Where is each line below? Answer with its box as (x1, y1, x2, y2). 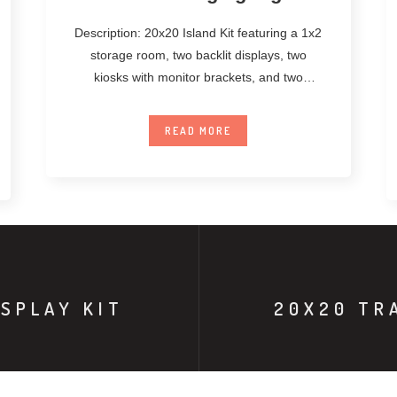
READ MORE (165, 123, 232, 137)
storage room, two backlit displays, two (90, 47, 307, 62)
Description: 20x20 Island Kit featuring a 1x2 (74, 25, 323, 40)
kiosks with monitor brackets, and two (93, 69, 303, 84)
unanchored (164, 91, 232, 106)
